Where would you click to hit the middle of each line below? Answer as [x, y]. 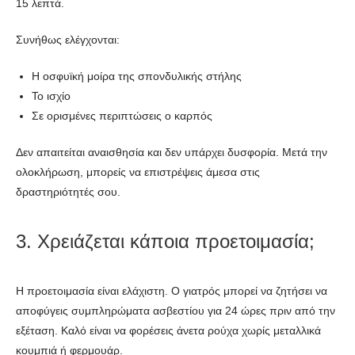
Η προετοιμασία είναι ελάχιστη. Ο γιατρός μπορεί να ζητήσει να [172, 290]
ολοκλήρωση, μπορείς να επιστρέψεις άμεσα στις [138, 172]
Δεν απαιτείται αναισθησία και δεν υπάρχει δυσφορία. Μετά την [172, 152]
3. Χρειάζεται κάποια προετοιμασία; [165, 241]
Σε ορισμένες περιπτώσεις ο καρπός [122, 115]
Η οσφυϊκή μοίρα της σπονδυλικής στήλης [137, 76]
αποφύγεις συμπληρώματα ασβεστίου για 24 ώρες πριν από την [176, 310]
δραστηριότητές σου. [68, 191]
